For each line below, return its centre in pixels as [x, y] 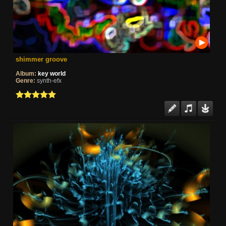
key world [52, 73]
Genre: [25, 80]
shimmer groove [41, 59]
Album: [26, 73]
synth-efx [49, 80]
